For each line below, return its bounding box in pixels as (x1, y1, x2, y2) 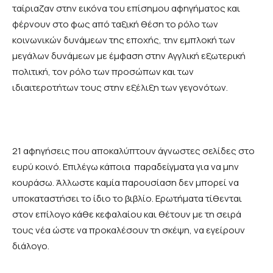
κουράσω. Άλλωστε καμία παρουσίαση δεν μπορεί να (12, 176, 239, 190)
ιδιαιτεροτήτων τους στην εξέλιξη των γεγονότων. (12, 81, 228, 94)
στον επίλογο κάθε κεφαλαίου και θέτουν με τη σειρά (12, 208, 241, 221)
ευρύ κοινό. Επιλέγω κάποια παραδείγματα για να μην (12, 160, 239, 174)
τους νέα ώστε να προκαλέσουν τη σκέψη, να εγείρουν (12, 224, 245, 237)
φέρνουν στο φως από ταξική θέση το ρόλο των (12, 18, 218, 31)
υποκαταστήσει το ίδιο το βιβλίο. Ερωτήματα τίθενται (12, 192, 242, 205)
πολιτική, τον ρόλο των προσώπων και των (12, 65, 194, 79)
